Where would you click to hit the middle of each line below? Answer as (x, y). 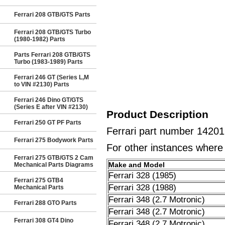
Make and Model (136, 165)
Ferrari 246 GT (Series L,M (51, 77)
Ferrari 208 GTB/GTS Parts (52, 15)
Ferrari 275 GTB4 (39, 180)
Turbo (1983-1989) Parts (48, 62)
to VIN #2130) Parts (42, 84)
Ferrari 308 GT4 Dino (44, 220)
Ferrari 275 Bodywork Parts (54, 140)
